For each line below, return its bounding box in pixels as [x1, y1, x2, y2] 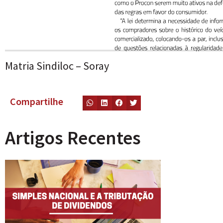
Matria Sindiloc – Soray [5, 58, 109, 73]
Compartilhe [10, 95, 63, 108]
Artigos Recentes [5, 125, 141, 149]
